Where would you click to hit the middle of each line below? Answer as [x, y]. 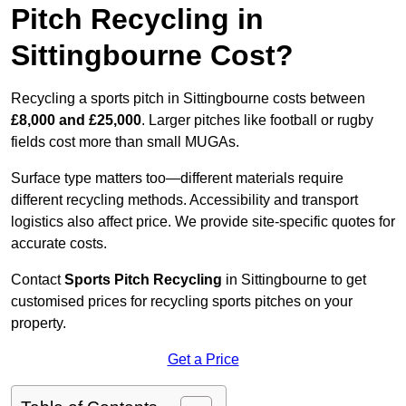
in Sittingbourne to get [296, 280]
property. [39, 324]
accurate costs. [59, 244]
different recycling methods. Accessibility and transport [184, 200]
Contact [38, 280]
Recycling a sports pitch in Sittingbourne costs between [188, 99]
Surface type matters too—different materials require [177, 179]
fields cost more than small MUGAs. [125, 142]
